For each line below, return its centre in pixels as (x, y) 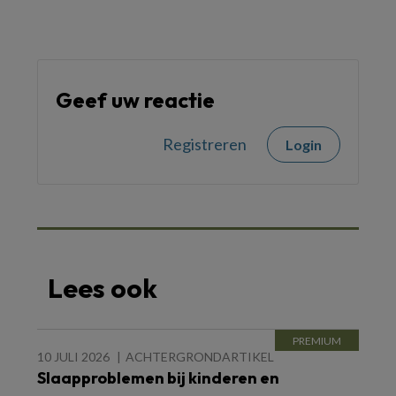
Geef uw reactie (135, 100)
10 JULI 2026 (73, 357)
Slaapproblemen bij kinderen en (158, 378)
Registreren (205, 145)
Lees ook (103, 289)
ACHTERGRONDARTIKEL (200, 357)
